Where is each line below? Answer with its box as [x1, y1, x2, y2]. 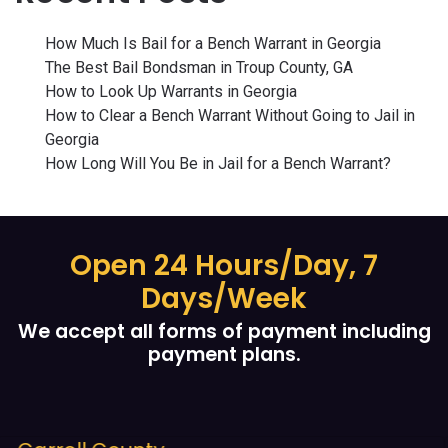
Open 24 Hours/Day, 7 [70, 245, 378, 285]
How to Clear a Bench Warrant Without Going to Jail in [45, 105, 415, 125]
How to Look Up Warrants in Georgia [45, 81, 297, 101]
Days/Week [141, 278, 307, 318]
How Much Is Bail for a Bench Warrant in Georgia [45, 33, 381, 53]
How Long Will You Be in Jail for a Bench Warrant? [45, 153, 391, 173]
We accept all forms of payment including [17, 317, 431, 345]
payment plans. [147, 340, 301, 368]
